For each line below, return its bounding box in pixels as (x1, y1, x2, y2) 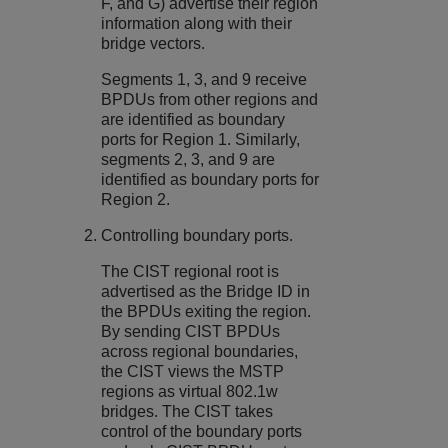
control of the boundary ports (101, 422, 303, 440)
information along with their (101, 14, 293, 32)
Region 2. (101, 190, 171, 208)
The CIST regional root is (101, 262, 280, 280)
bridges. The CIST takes (101, 402, 274, 420)
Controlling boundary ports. (101, 226, 294, 244)
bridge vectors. (101, 34, 206, 52)
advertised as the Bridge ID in (101, 282, 311, 300)
